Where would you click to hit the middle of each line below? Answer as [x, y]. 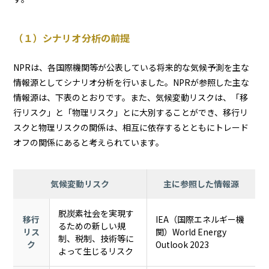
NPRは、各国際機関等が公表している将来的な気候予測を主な [131, 67]
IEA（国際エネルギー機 [200, 219]
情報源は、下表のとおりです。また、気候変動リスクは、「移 [131, 97]
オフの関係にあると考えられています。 [89, 142]
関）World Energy [191, 231]
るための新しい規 [92, 225]
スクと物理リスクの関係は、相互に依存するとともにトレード [131, 127]
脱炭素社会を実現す [96, 213]
